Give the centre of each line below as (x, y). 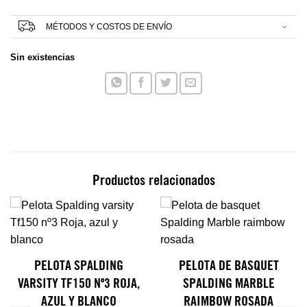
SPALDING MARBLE (229, 284)
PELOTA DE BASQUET (229, 266)
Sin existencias (42, 58)
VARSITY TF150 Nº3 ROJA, (78, 284)
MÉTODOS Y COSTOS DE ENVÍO (109, 27)
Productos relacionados (153, 181)
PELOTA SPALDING (78, 266)
